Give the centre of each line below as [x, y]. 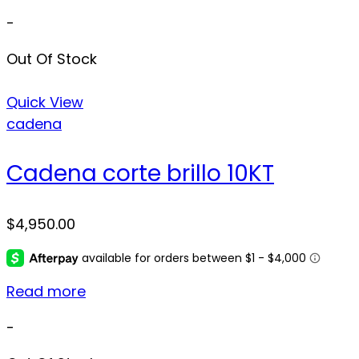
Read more [46, 292]
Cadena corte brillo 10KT [140, 173]
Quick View [45, 102]
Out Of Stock [52, 58]
